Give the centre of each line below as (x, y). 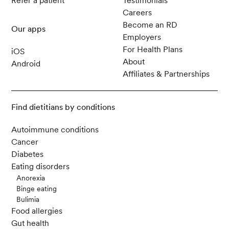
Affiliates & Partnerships (166, 74)
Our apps (29, 29)
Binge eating (37, 189)
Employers (142, 37)
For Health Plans (152, 50)
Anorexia (31, 178)
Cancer (25, 142)
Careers (137, 13)
